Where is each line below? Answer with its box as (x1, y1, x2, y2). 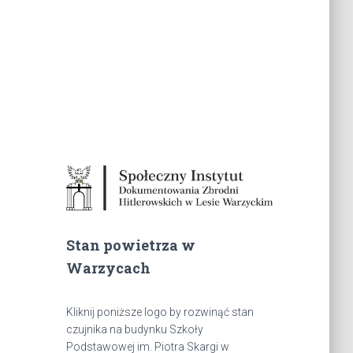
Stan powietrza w (65, 236, 195, 255)
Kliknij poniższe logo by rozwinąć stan (65, 306, 254, 319)
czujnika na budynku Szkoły (65, 323, 203, 336)
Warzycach (65, 258, 150, 278)
